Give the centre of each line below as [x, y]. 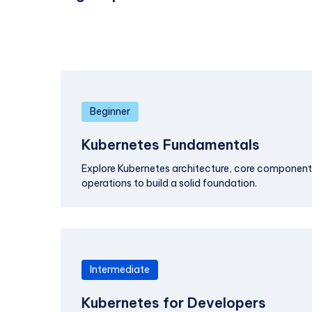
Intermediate [120, 270]
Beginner [110, 111]
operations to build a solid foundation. [169, 183]
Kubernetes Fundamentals [171, 145]
